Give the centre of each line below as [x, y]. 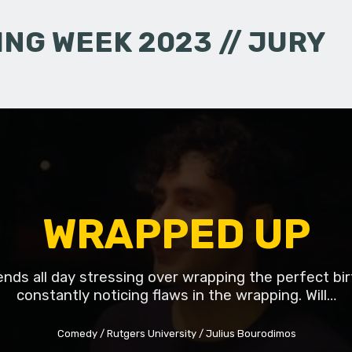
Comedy [77, 333]
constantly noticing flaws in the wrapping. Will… [177, 296]
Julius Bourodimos [251, 333]
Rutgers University [151, 333]
